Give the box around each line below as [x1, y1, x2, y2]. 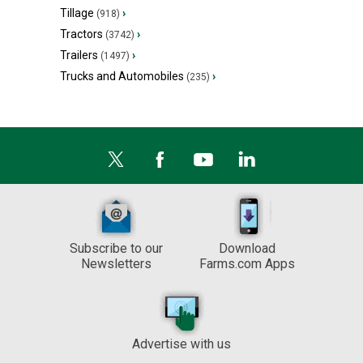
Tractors [60, 28, 103, 41]
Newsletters [80, 256, 152, 272]
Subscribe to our [69, 241, 163, 257]
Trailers [60, 49, 98, 62]
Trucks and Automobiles [60, 70, 184, 83]
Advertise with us [132, 336, 231, 352]
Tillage [60, 6, 94, 20]
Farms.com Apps [199, 256, 295, 272]
